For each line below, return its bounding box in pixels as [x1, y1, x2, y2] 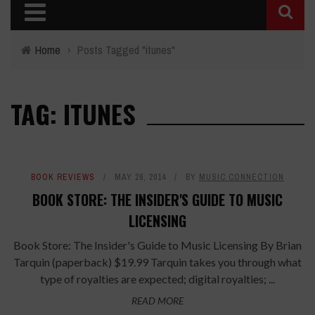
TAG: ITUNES [11, 95, 136, 132]
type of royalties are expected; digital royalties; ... [40, 272, 275, 285]
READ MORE [131, 295, 184, 307]
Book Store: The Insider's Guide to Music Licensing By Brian [13, 238, 302, 252]
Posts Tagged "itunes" [77, 42, 175, 58]
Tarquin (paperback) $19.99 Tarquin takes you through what [13, 255, 302, 269]
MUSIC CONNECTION [199, 172, 284, 183]
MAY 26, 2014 [115, 172, 166, 183]
